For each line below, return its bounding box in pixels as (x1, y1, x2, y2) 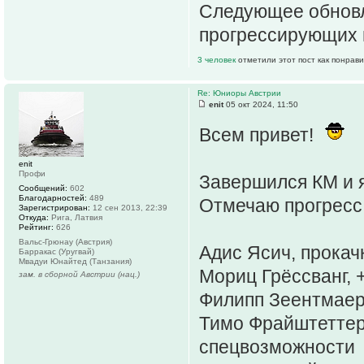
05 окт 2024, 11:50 (223, 99, 298, 109)
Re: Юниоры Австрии (197, 88, 281, 97)
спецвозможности (199, 336, 355, 357)
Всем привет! (199, 123, 318, 145)
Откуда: (19, 212, 49, 222)
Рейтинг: (19, 222, 54, 232)
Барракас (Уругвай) (19, 246, 94, 256)
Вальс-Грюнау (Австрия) (19, 236, 112, 246)
